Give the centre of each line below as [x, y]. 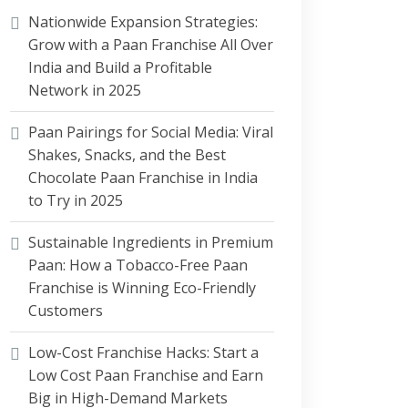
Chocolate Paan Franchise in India [143, 178]
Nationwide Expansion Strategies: [143, 22]
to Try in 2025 [76, 200]
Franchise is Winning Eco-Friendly [142, 288]
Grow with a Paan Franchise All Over [151, 45]
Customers [66, 311]
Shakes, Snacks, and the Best [127, 155]
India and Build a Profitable [120, 67]
